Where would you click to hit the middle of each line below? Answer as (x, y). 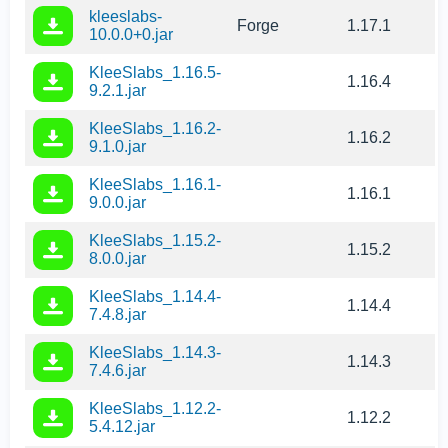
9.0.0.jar (117, 203)
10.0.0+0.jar (131, 35)
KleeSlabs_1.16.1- (155, 185)
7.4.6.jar (117, 371)
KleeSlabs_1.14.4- (155, 297)
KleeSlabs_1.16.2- (155, 129)
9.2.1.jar (117, 91)
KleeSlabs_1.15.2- (155, 241)
